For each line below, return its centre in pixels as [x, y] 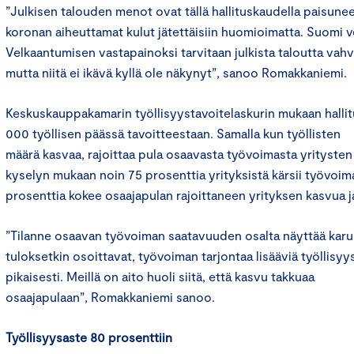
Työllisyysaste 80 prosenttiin [89, 337]
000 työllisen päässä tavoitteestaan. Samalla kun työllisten [173, 134]
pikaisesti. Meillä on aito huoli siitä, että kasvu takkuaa [160, 277]
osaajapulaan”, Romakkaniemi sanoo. [112, 297]
